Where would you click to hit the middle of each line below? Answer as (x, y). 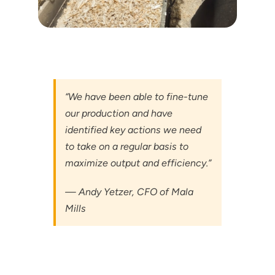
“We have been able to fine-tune (136, 96)
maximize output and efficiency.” (138, 163)
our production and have (118, 113)
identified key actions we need (133, 130)
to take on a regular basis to (126, 146)
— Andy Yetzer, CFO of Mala (129, 192)
